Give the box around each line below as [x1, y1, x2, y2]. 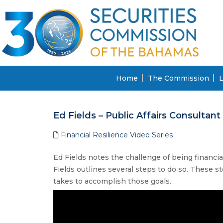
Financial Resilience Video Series [61, 130, 173, 139]
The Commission [147, 73, 209, 83]
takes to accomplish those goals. [53, 176, 172, 186]
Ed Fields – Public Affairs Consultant [53, 110, 221, 121]
